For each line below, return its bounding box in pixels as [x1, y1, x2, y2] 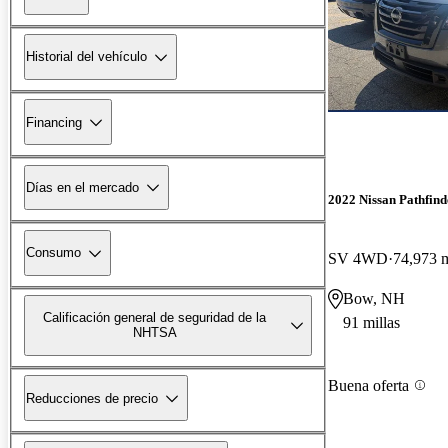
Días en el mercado [26, 179, 139, 195]
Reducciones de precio [26, 390, 158, 406]
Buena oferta [328, 376, 409, 394]
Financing [26, 114, 82, 130]
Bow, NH [343, 290, 405, 308]
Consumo [26, 245, 81, 261]
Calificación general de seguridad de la [43, 310, 267, 326]
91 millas [343, 314, 400, 332]
